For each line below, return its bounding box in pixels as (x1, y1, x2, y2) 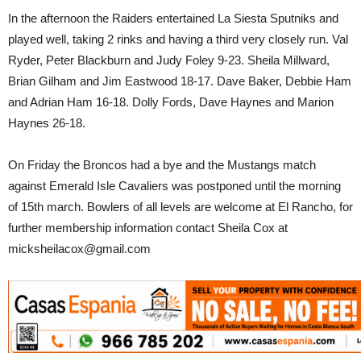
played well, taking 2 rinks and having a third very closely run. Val (8, 32, 348, 46)
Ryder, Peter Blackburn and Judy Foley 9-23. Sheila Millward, (8, 53, 330, 67)
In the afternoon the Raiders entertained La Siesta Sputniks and (8, 11, 338, 25)
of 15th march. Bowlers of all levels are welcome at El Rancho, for (8, 200, 353, 214)
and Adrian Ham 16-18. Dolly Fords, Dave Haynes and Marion (8, 95, 334, 109)
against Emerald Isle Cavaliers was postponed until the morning (8, 179, 341, 193)
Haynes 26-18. (8, 116, 85, 130)
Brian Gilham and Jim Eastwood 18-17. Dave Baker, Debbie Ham (8, 74, 351, 88)
